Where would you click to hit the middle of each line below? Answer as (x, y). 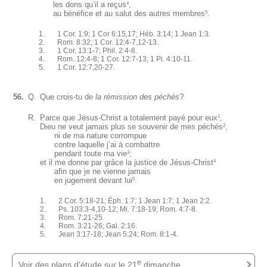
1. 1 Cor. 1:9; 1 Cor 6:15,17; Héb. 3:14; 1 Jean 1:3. (125, 34)
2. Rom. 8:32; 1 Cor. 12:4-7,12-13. (99, 42)
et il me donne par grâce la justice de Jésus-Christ (127, 162)
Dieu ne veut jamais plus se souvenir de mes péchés (131, 126)
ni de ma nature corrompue (93, 135)
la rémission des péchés (137, 97)
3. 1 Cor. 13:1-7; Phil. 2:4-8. (88, 50)
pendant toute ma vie (83, 153)
